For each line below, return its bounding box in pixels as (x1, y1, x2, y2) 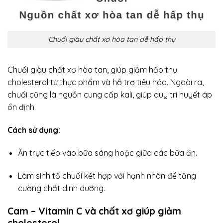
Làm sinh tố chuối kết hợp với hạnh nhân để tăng (17, 170, 196, 181)
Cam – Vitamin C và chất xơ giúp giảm (7, 205, 181, 217)
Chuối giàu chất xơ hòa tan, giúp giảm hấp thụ (7, 65, 177, 75)
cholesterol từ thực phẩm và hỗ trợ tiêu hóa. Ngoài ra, (7, 77, 204, 88)
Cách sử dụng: (7, 125, 60, 135)
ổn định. (7, 102, 36, 112)
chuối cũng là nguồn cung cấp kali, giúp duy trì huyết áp (7, 90, 212, 100)
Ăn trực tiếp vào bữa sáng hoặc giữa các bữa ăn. (17, 147, 197, 158)
